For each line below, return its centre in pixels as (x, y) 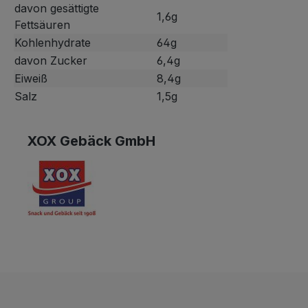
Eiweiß (31, 79)
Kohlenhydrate (53, 43)
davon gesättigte (57, 9)
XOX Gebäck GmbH (91, 141)
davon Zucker (51, 61)
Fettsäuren (42, 25)
